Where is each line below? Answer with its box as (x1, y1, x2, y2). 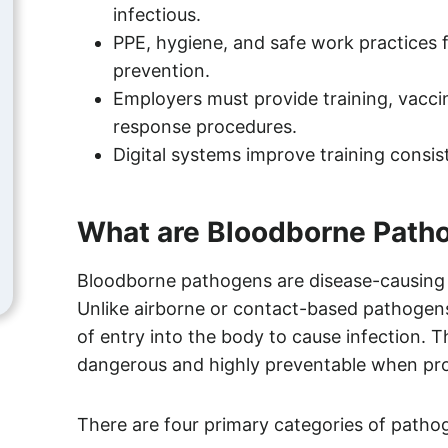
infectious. (112, 4, 201, 25)
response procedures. (112, 116, 297, 137)
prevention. (112, 60, 210, 81)
